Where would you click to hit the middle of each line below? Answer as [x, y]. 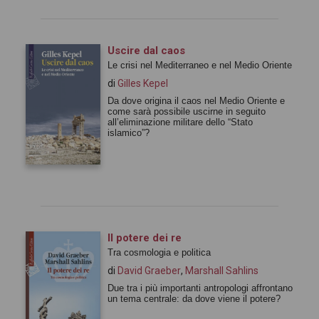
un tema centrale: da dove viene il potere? [194, 298]
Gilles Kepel [143, 83]
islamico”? [129, 132]
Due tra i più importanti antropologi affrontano [200, 288]
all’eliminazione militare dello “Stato [180, 122]
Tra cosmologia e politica [159, 252]
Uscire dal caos [146, 50]
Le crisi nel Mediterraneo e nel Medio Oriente [200, 65]
